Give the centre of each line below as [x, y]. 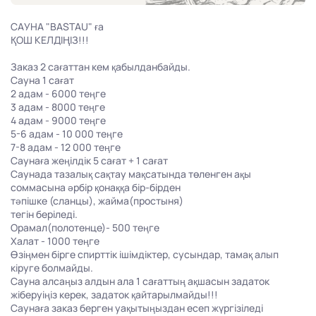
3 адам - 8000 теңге [58, 107]
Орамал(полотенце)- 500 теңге [85, 228]
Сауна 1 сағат [42, 80]
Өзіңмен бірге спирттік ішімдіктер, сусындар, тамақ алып [145, 255]
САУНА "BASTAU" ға [57, 27]
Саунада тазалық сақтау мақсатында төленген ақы [131, 174]
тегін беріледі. [44, 214]
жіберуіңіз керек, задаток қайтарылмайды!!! [114, 295]
